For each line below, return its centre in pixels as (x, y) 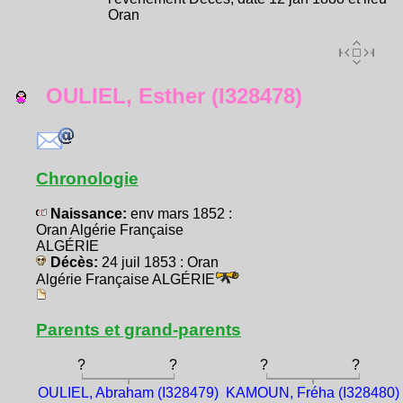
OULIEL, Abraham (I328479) (129, 393)
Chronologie (87, 178)
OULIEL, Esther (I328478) (165, 95)
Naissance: (89, 213)
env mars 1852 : (181, 213)
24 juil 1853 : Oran (160, 262)
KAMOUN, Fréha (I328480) (313, 393)
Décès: (74, 262)
